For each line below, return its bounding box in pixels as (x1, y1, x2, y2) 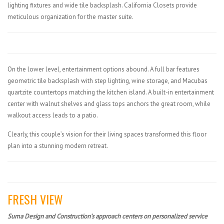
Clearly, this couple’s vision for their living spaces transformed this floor (7, 129, 206, 138)
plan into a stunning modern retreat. (7, 141, 108, 150)
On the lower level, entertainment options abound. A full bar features (7, 64, 199, 73)
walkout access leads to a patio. (7, 110, 98, 119)
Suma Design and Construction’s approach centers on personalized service (7, 211, 207, 220)
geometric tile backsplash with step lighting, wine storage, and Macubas (7, 76, 207, 85)
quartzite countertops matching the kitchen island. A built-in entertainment (7, 87, 214, 96)
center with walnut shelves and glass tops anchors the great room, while (7, 99, 210, 108)
